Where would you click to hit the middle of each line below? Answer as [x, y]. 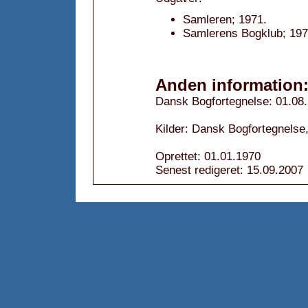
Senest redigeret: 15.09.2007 [229, 170]
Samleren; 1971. [225, 20]
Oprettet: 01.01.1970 [208, 156]
